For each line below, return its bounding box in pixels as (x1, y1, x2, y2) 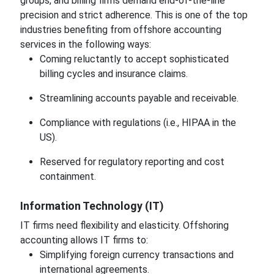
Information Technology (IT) (20, 199, 164, 212)
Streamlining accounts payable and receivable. (39, 92, 239, 104)
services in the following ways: (20, 39, 151, 50)
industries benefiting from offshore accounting (20, 24, 221, 35)
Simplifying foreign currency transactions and (39, 249, 234, 261)
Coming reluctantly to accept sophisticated (39, 53, 229, 65)
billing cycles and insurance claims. (39, 68, 188, 80)
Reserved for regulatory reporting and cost (39, 156, 224, 168)
